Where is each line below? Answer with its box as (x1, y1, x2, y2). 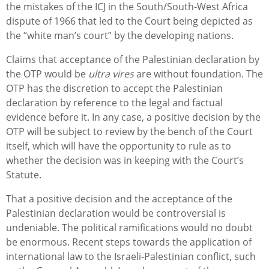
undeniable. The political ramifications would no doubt (6, 221, 253, 235)
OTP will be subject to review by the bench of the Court (6, 125, 253, 139)
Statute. (6, 168, 41, 182)
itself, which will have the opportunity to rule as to (6, 139, 231, 153)
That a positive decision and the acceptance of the (6, 192, 232, 206)
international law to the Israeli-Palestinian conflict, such (6, 250, 256, 264)
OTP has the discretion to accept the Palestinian (6, 82, 223, 95)
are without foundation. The (134, 67, 263, 81)
